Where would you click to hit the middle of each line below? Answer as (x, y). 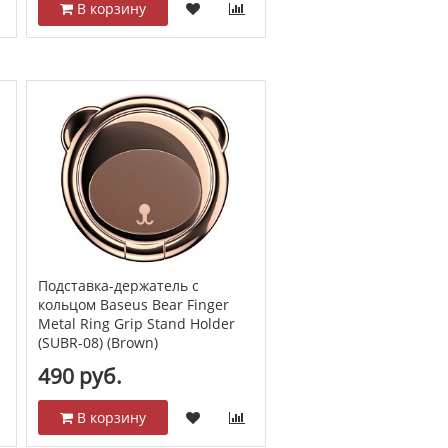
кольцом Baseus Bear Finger (133, 304)
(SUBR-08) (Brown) (97, 342)
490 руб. (79, 376)
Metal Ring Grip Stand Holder (136, 323)
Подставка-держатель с (118, 285)
